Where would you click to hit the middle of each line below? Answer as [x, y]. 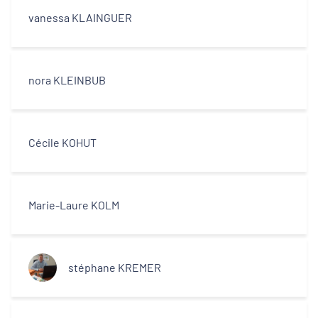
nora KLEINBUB [67, 80]
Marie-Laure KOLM [74, 205]
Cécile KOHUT [62, 142]
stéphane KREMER [115, 267]
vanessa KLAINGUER [80, 17]
